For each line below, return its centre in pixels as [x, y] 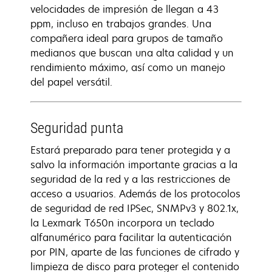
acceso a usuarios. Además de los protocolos [135, 194]
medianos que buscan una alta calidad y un [132, 53]
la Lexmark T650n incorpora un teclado [122, 223]
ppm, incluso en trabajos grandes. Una [121, 24]
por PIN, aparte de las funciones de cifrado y [135, 252]
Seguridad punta [77, 128]
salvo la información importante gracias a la [134, 165]
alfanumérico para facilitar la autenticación [131, 237]
